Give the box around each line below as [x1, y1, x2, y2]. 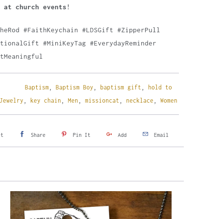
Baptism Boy [55, 84, 93, 90]
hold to [148, 84, 172, 90]
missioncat [85, 97, 119, 104]
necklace [126, 97, 153, 104]
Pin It [73, 131, 90, 138]
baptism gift [100, 84, 141, 90]
